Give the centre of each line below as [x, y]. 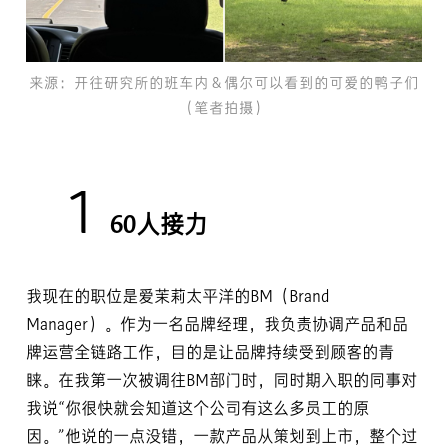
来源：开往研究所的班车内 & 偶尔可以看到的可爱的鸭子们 [224, 85]
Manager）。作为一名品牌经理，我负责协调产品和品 [217, 326]
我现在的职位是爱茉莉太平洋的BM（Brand [178, 298]
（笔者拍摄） [224, 110]
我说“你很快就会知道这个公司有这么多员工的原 [197, 410]
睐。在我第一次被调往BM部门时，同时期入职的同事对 [221, 382]
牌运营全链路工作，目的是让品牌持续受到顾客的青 [210, 354]
